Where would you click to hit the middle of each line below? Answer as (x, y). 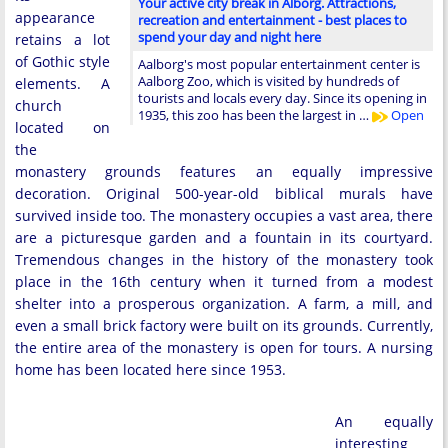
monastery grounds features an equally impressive (224, 171)
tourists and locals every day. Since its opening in (282, 98)
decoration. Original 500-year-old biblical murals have (224, 193)
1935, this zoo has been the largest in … (255, 115)
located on (62, 127)
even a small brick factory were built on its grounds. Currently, (224, 325)
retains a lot (62, 39)
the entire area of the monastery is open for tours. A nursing (224, 347)
